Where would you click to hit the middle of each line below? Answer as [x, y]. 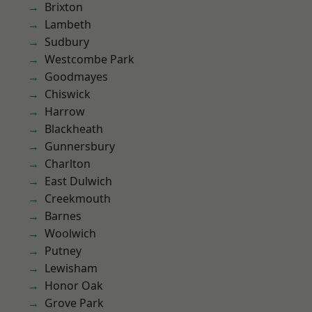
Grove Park [74, 303]
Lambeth [68, 24]
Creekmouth [78, 198]
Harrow [65, 111]
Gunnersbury [80, 146]
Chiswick [68, 94]
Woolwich [70, 233]
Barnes [63, 216]
